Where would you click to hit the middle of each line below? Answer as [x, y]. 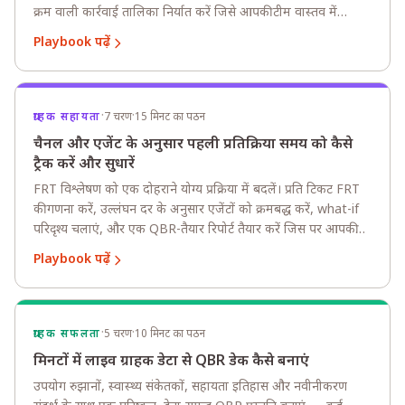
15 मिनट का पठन [170, 117]
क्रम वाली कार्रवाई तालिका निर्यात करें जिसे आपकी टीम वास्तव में [185, 13]
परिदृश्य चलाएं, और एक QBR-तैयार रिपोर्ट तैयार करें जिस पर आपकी [194, 230]
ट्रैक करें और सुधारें [84, 165]
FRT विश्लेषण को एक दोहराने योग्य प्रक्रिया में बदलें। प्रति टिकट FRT [197, 190]
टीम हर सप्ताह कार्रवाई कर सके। [110, 250]
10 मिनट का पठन [170, 334]
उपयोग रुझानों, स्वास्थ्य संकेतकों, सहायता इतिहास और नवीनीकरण [190, 387]
